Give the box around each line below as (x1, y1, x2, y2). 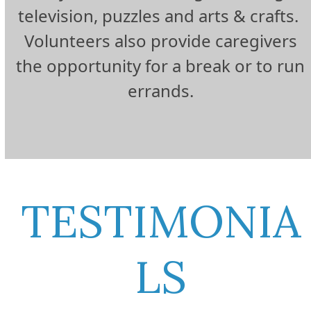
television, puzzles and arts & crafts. (18, 4, 303, 28)
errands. (127, 79, 194, 103)
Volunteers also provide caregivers (24, 29, 297, 53)
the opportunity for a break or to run (16, 54, 305, 78)
